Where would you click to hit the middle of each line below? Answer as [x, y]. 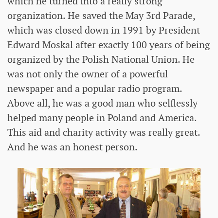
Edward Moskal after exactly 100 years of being [109, 45]
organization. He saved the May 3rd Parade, [101, 16]
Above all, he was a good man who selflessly [102, 103]
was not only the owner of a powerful [88, 74]
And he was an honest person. [73, 147]
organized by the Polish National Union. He [101, 60]
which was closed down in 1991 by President [104, 30]
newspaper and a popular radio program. [95, 89]
